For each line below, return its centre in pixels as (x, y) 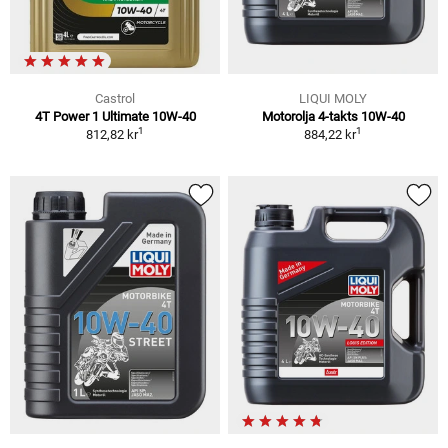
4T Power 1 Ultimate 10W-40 (115, 116)
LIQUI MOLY (333, 98)
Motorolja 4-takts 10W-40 (333, 116)
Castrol (115, 98)
